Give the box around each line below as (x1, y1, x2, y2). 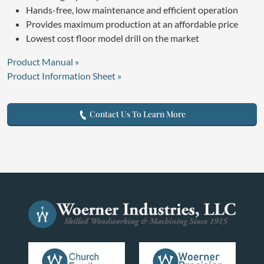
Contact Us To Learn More (88, 108, 186, 120)
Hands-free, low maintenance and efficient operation (26, 4, 238, 15)
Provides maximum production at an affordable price (26, 18, 238, 29)
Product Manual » (7, 55, 79, 67)
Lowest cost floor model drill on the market (26, 32, 199, 44)
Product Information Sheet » (7, 70, 121, 81)
